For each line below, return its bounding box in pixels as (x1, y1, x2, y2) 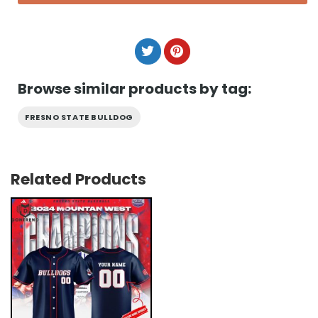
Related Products (11, 168, 146, 191)
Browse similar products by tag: (18, 78, 251, 99)
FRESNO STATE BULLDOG (25, 111, 133, 123)
